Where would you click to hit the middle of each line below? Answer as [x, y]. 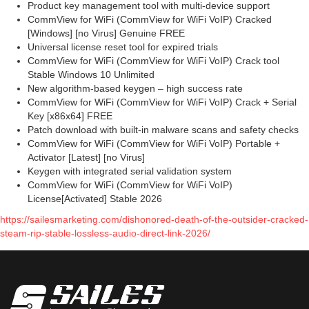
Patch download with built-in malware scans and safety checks [163, 130]
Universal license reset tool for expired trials [123, 47]
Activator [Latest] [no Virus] [86, 158]
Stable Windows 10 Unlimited [91, 75]
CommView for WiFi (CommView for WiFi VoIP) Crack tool [153, 61]
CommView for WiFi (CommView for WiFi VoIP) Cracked [150, 20]
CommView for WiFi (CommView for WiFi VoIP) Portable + [154, 144]
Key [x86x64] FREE [70, 116]
